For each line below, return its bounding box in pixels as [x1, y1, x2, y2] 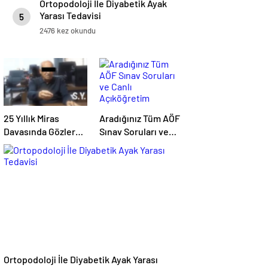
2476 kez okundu [39, 26, 96, 36]
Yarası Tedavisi [39, 10, 101, 22]
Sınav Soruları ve [99, 126, 169, 138]
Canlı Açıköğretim [99, 139, 173, 151]
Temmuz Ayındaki [4, 139, 76, 151]
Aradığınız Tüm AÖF [99, 112, 180, 124]
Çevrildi [4, 165, 36, 177]
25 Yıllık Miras [4, 112, 59, 124]
